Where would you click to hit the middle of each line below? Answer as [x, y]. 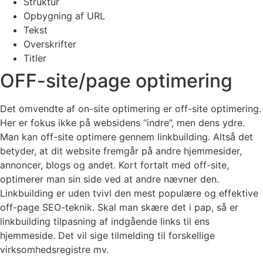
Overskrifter [50, 44]
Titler [35, 58]
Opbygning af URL [64, 16]
